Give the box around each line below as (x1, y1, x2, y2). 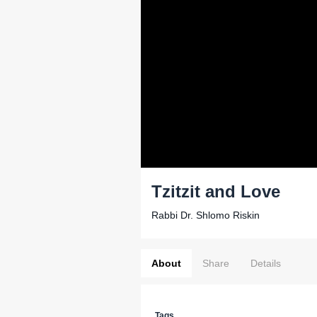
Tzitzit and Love (151, 182, 280, 201)
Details (250, 258, 281, 269)
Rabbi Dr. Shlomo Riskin (151, 209, 260, 221)
